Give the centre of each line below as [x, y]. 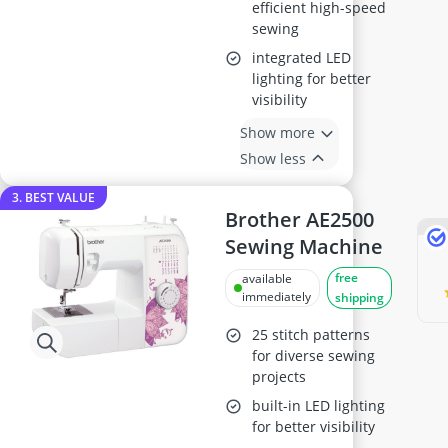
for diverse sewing [314, 355]
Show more [278, 132]
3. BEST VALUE [53, 197]
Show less [273, 158]
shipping [360, 297]
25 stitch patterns [311, 334]
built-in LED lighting [319, 405]
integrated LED [302, 57]
